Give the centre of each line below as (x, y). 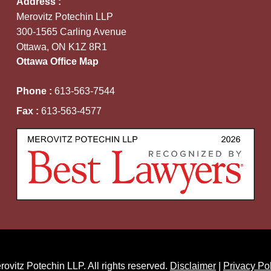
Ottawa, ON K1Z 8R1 (61, 47)
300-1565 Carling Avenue (71, 31)
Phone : (35, 91)
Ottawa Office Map (57, 61)
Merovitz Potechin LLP (64, 16)
